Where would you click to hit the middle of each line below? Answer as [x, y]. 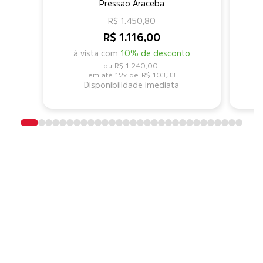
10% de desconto [155, 53]
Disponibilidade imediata [131, 85]
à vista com [97, 53]
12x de [127, 75]
